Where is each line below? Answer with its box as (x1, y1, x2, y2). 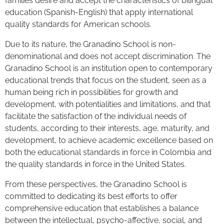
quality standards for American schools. (5, 19, 151, 29)
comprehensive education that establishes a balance (5, 203, 198, 213)
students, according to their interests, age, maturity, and (5, 123, 209, 133)
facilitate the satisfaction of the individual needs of (5, 111, 186, 121)
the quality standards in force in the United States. (5, 159, 186, 169)
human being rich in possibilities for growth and (5, 87, 178, 97)
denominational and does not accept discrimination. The (5, 51, 210, 61)
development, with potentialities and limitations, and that (5, 99, 210, 109)
